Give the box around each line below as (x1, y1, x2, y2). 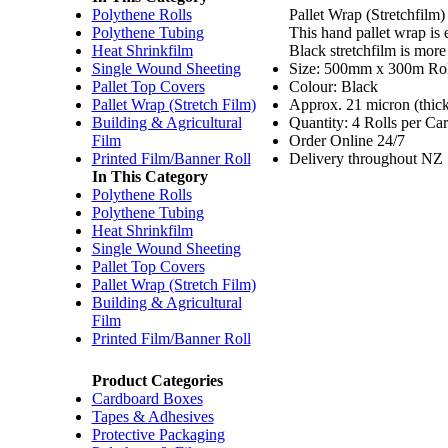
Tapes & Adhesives (91, 408, 214, 425)
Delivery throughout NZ (289, 150, 443, 167)
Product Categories (91, 372, 223, 389)
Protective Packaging (91, 426, 225, 443)
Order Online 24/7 (289, 132, 405, 149)
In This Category (91, 168, 208, 185)
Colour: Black (289, 78, 378, 95)
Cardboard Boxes (91, 390, 203, 407)
